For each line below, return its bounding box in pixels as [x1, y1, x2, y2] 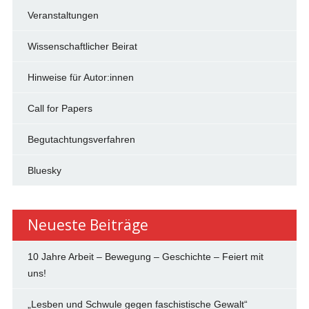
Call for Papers [27, 102, 92, 114]
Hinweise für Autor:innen [27, 71, 134, 83]
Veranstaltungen [27, 9, 99, 21]
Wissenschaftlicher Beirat [27, 40, 137, 52]
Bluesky [27, 164, 61, 176]
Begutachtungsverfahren [27, 133, 135, 145]
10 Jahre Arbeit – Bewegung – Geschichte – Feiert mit [27, 250, 263, 262]
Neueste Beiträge [27, 215, 148, 235]
